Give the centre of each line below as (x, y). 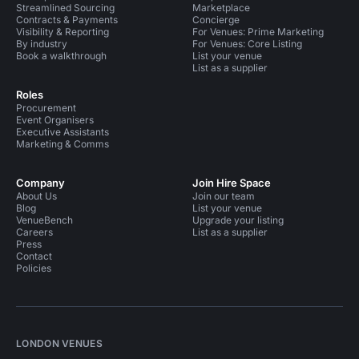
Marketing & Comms (63, 144)
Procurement (46, 108)
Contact (34, 256)
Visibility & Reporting (63, 32)
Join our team (224, 196)
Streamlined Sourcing (65, 8)
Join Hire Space (232, 183)
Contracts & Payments (67, 20)
